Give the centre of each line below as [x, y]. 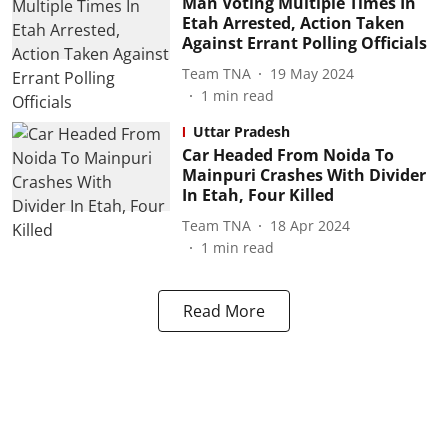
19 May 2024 [311, 73]
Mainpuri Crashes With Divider [303, 175]
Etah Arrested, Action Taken [293, 23]
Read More [224, 311]
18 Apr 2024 [309, 225]
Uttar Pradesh [241, 131]
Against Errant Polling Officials [304, 43]
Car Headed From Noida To [287, 155]
